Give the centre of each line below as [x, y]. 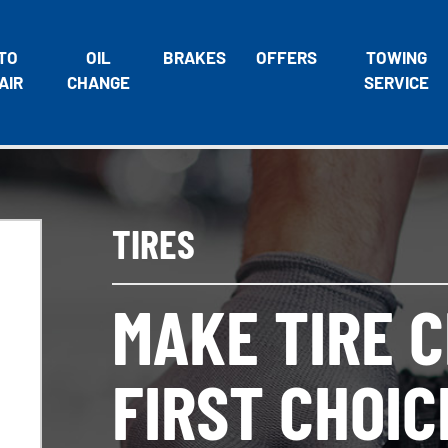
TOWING [396, 57]
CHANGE [98, 82]
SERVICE [396, 82]
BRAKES [194, 57]
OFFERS [286, 57]
